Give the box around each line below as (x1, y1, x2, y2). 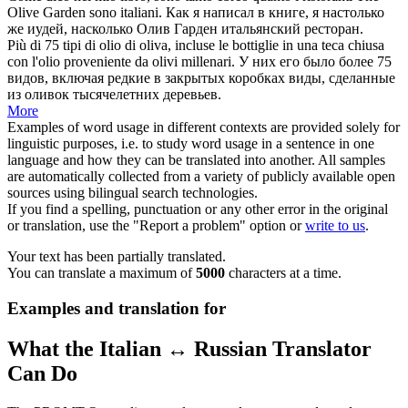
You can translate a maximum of (7, 265, 196, 281)
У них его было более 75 (239, 54, 392, 70)
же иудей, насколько (7, 21, 137, 37)
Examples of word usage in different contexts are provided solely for (7, 119, 400, 136)
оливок (25, 87, 69, 103)
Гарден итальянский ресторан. (170, 21, 363, 37)
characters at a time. (225, 265, 342, 281)
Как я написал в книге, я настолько (166, 5, 384, 21)
